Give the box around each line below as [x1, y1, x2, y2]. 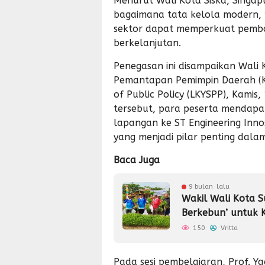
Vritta [219, 224, 238, 232]
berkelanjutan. [114, 37, 181, 49]
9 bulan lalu [189, 183, 230, 190]
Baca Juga [114, 154, 160, 166]
